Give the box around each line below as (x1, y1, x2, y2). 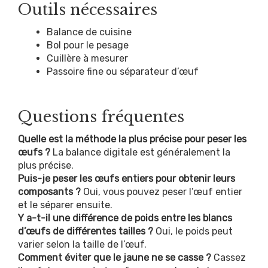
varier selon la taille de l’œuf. (18, 238, 147, 250)
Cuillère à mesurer (47, 52, 128, 64)
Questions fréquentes (18, 106, 184, 126)
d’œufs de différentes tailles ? (18, 225, 153, 237)
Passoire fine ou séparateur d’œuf (47, 65, 199, 77)
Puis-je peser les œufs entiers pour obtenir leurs (18, 172, 235, 184)
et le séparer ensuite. (18, 199, 112, 211)
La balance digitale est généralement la (50, 146, 230, 158)
